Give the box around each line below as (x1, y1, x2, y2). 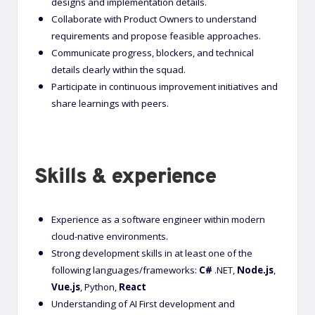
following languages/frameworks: (51, 263, 199, 276)
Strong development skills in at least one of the (51, 246, 252, 259)
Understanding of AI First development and (51, 297, 235, 310)
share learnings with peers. (51, 96, 169, 110)
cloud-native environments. (51, 229, 168, 243)
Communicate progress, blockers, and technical (51, 46, 254, 59)
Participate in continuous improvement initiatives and (51, 79, 278, 93)
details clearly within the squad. (51, 63, 186, 76)
